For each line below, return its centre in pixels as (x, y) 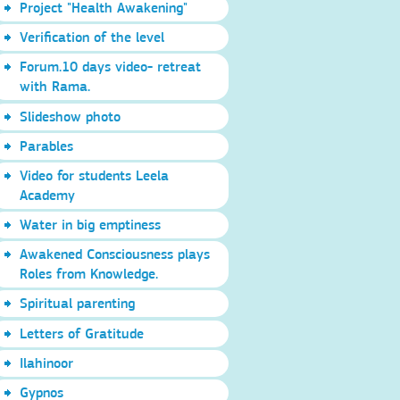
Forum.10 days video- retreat (111, 67)
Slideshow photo (71, 116)
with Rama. (55, 87)
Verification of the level (92, 37)
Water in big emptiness (91, 225)
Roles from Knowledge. (89, 274)
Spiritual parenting (78, 304)
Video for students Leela (95, 175)
